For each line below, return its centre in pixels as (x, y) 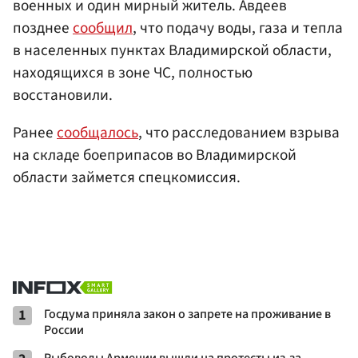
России (64, 330)
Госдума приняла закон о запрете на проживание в (187, 314)
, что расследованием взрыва (239, 132)
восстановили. (63, 95)
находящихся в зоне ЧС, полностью (133, 72)
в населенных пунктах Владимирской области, (172, 50)
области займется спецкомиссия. (127, 177)
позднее (43, 28)
